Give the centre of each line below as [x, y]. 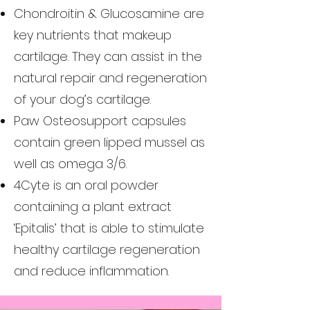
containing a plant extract [93, 207]
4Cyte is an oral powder [86, 185]
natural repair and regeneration [110, 78]
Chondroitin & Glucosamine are [109, 13]
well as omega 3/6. [70, 164]
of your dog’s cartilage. [82, 99]
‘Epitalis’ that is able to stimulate [109, 228]
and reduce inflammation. [91, 271]
